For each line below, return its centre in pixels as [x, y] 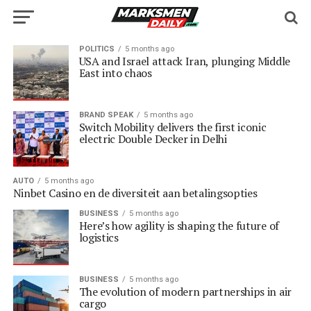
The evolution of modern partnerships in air [185, 292]
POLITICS [96, 49]
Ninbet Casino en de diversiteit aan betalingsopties [135, 193]
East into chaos [115, 73]
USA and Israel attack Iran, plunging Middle [184, 61]
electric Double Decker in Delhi [153, 139]
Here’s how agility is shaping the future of [179, 226]
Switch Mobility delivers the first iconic [173, 127]
